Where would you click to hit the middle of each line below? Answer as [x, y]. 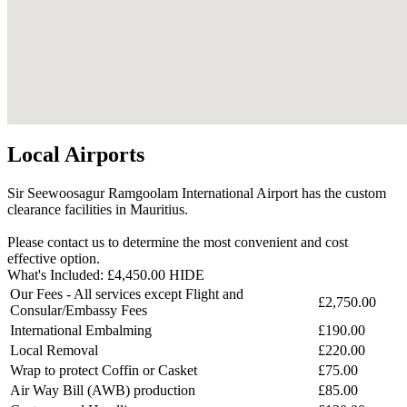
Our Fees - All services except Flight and [127, 294]
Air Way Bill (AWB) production [103, 391]
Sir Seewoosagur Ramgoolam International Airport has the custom [197, 194]
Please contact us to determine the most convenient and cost [178, 243]
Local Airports [76, 155]
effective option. [54, 259]
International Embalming [81, 331]
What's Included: [57, 275]
